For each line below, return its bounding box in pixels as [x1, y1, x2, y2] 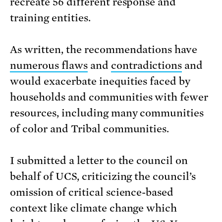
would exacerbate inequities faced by [10, 75, 191, 88]
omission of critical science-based [10, 186, 174, 199]
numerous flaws [10, 59, 88, 72]
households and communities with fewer [10, 91, 209, 104]
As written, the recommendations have [10, 44, 198, 56]
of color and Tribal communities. [10, 123, 174, 135]
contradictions [111, 59, 182, 72]
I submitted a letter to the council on [10, 155, 188, 167]
